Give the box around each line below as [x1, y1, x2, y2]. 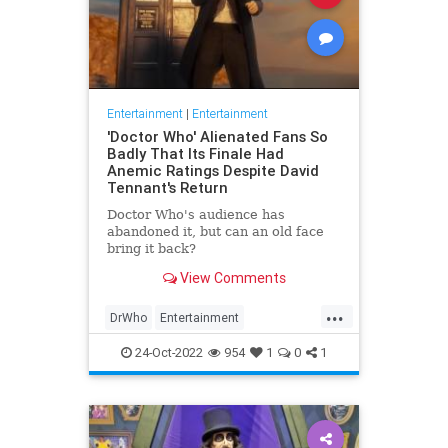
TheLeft [205, 342, 249, 358]
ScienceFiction [110, 342, 192, 358]
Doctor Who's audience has [106, 206, 285, 222]
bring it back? [106, 240, 196, 256]
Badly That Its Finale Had [106, 143, 284, 163]
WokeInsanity [110, 374, 185, 390]
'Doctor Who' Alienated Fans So [106, 126, 328, 146]
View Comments [176, 268, 286, 287]
